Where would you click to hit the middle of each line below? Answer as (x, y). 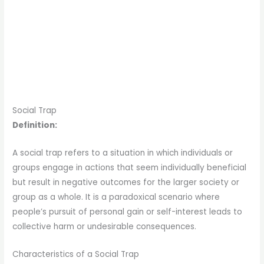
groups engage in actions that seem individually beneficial (130, 168)
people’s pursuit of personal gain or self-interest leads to (128, 212)
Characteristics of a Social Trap (76, 254)
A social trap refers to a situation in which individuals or (123, 153)
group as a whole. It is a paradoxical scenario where (116, 197)
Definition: (35, 126)
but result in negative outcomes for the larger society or (126, 183)
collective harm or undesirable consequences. (105, 227)
